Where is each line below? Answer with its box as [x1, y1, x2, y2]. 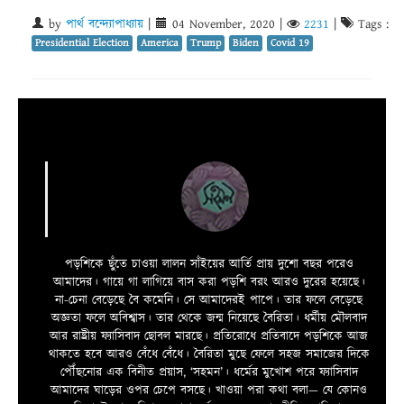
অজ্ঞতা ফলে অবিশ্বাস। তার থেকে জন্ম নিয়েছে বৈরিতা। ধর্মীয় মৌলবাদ [50, 309, 367, 328]
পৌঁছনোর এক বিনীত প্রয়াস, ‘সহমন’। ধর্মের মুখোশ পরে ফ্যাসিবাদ [60, 363, 358, 382]
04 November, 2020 [168, 15, 280, 34]
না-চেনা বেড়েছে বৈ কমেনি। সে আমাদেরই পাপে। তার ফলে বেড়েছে [55, 291, 363, 310]
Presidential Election [35, 35, 129, 51]
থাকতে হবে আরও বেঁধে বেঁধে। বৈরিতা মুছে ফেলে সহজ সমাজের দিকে [48, 345, 370, 364]
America [141, 35, 179, 51]
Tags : [353, 15, 389, 34]
